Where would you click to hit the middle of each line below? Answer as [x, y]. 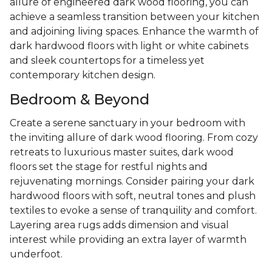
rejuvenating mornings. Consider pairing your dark [132, 181]
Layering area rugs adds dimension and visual [119, 225]
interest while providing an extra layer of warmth [128, 239]
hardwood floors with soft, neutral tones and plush [133, 195]
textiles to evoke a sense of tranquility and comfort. [133, 210]
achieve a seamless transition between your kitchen [134, 16]
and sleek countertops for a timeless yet [107, 60]
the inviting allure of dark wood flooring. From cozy [134, 137]
